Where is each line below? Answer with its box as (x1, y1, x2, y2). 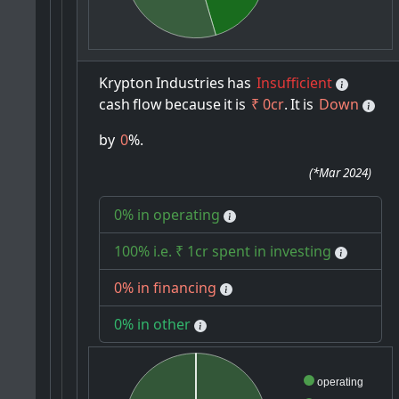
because (165, 94, 222, 115)
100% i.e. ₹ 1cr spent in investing (114, 241, 332, 262)
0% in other (114, 314, 191, 335)
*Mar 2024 (313, 165, 369, 182)
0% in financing (114, 278, 217, 298)
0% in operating (114, 205, 221, 225)
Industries (156, 73, 225, 94)
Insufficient (256, 73, 333, 94)
